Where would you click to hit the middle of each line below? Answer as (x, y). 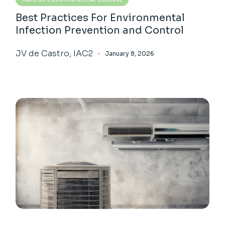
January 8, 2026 (130, 54)
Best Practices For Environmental (100, 18)
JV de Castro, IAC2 (54, 54)
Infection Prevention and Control (100, 31)
